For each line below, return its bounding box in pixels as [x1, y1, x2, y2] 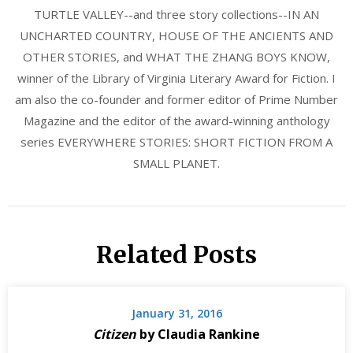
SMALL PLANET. [133, 155, 220, 172]
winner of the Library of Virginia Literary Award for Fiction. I [17, 70, 336, 87]
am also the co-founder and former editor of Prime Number [15, 91, 338, 108]
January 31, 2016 [131, 306, 222, 321]
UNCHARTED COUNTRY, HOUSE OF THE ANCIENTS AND [20, 28, 333, 44]
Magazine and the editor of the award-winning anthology [23, 113, 330, 129]
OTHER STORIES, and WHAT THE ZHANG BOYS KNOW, [23, 49, 330, 65]
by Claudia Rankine [136, 325, 260, 344]
